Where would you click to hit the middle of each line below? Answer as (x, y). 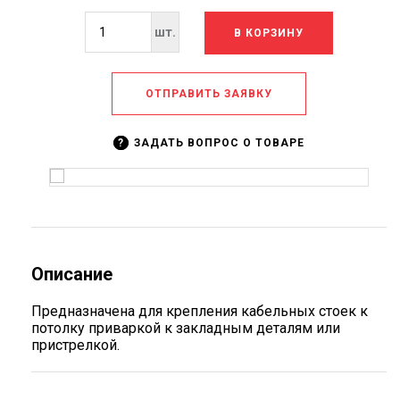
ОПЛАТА (57, 49)
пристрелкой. (75, 345)
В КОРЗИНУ (268, 33)
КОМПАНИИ (70, 17)
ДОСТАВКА (67, 75)
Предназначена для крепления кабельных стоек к (200, 311)
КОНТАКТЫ (67, 169)
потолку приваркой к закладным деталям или (186, 328)
